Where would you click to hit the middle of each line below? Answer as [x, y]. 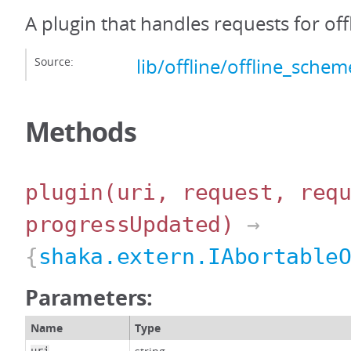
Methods [81, 132]
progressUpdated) [130, 225]
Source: [54, 62]
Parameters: [89, 298]
